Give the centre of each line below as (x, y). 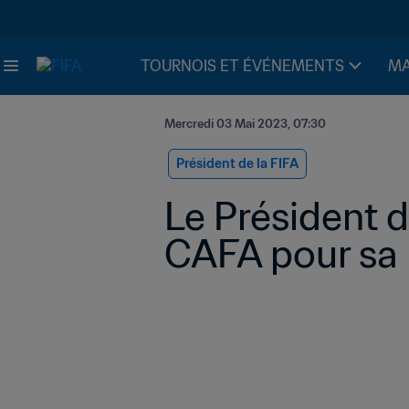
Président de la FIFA (237, 163)
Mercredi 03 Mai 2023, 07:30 (245, 124)
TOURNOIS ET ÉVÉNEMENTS (242, 66)
